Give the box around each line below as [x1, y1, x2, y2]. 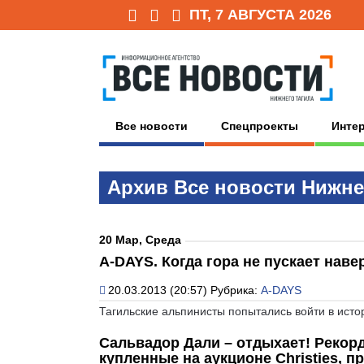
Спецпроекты [221, 119, 298, 132]
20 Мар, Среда [99, 232, 181, 246]
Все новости [115, 119, 188, 132]
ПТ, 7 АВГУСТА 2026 [189, 6, 331, 23]
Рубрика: [210, 283, 261, 297]
